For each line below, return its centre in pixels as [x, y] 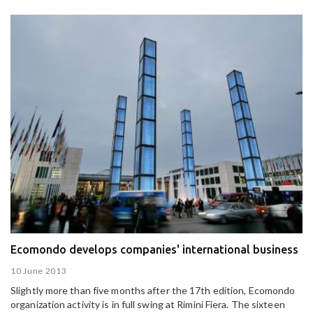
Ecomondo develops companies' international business [154, 249]
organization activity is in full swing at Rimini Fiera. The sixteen [148, 305]
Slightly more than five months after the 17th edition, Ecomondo [153, 291]
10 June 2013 [39, 271]
